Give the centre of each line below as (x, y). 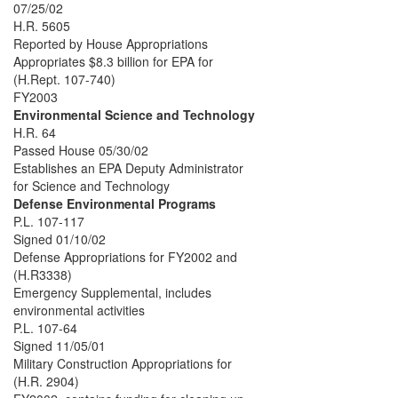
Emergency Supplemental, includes (112, 293)
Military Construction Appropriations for (123, 364)
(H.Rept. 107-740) (64, 80)
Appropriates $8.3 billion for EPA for (113, 62)
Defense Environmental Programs (115, 204)
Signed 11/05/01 (60, 346)
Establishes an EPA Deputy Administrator (128, 168)
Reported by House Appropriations (111, 44)
